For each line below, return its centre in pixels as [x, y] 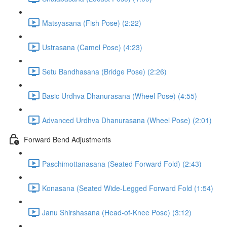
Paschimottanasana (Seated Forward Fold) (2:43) [122, 163]
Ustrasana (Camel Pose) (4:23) [92, 47]
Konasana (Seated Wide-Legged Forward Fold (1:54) [128, 188]
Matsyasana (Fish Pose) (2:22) [92, 23]
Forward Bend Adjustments [67, 139]
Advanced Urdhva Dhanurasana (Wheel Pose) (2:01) [127, 120]
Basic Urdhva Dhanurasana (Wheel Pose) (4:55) [120, 96]
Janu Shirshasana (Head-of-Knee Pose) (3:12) [117, 212]
